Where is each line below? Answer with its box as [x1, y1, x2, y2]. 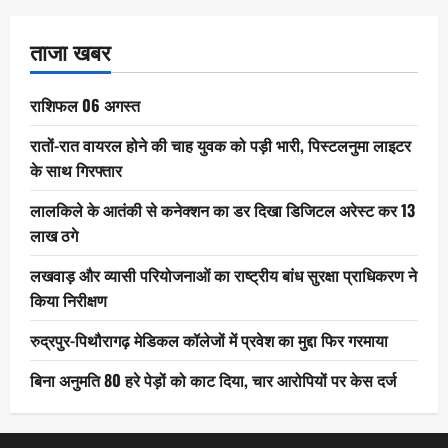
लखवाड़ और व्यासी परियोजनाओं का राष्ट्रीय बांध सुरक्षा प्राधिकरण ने [30, 263, 417, 288]
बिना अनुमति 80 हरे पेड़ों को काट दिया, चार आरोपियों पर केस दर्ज [30, 368, 396, 393]
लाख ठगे [30, 223, 78, 248]
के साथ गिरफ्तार [30, 158, 122, 183]
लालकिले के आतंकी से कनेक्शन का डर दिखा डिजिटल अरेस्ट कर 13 [30, 198, 415, 223]
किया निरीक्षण [30, 288, 107, 313]
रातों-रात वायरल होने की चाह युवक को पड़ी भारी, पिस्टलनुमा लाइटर [30, 133, 411, 158]
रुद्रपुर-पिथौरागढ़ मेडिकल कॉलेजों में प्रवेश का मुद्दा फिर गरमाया [30, 328, 388, 353]
